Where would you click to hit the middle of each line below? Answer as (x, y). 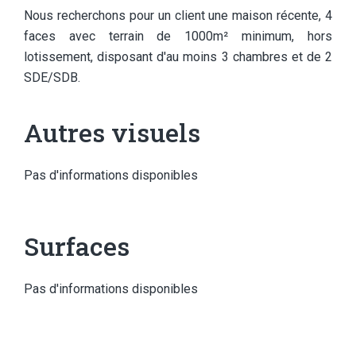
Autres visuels (112, 132)
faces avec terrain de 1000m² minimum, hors (178, 36)
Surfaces (77, 246)
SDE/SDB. (52, 77)
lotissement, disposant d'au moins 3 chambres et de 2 (178, 57)
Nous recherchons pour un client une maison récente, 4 (178, 15)
